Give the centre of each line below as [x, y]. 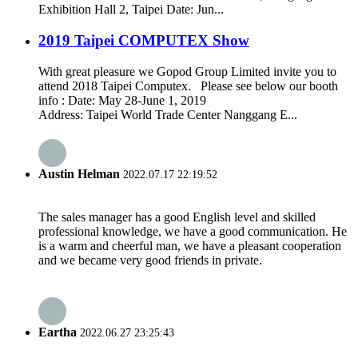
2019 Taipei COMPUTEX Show [144, 41]
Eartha [58, 332]
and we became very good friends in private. [150, 261]
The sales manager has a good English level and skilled [177, 217]
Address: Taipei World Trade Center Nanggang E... [168, 114]
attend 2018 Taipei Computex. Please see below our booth [188, 86]
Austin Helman [79, 174]
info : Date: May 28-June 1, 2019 [122, 100]
